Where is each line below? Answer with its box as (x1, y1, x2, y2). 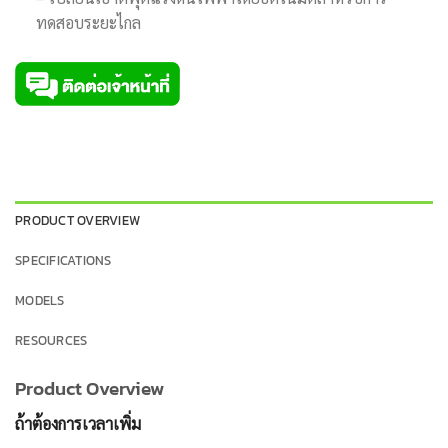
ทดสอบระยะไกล (35, 11, 141, 33)
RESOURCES (15, 331, 88, 351)
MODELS (15, 291, 65, 311)
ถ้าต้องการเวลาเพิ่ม (15, 412, 141, 434)
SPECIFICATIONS (15, 251, 112, 271)
